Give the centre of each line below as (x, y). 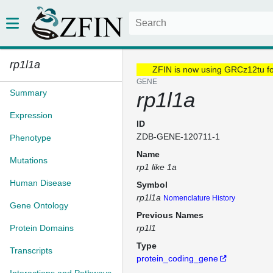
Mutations (29, 160)
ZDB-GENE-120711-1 (178, 136)
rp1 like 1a (157, 167)
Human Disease (41, 183)
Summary (28, 93)
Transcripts (31, 250)
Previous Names (170, 215)
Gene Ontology (39, 205)
